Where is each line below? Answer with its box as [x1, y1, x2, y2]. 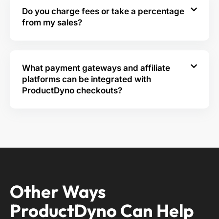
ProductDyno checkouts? [22, 85, 122, 95]
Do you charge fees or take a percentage [22, 6, 184, 16]
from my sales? [22, 17, 82, 27]
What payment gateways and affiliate [22, 63, 170, 73]
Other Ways [10, 180, 106, 202]
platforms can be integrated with [22, 74, 151, 84]
